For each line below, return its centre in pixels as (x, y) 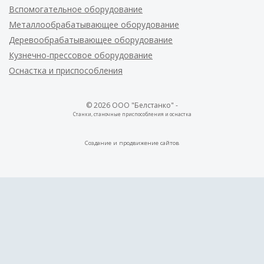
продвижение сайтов (149, 143)
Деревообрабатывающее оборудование (91, 39)
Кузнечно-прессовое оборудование (81, 55)
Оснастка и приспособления (66, 70)
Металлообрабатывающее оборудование (94, 24)
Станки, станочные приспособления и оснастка (132, 114)
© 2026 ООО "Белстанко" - (132, 105)
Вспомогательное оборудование (76, 9)
